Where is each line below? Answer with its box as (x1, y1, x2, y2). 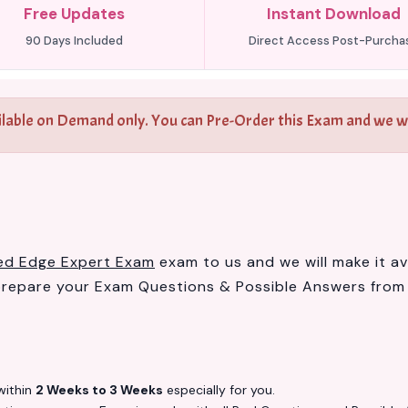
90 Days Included (25, 33, 124, 48)
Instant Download (266, 4, 401, 24)
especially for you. (163, 382, 275, 398)
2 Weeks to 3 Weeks (36, 382, 163, 398)
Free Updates (24, 4, 126, 24)
